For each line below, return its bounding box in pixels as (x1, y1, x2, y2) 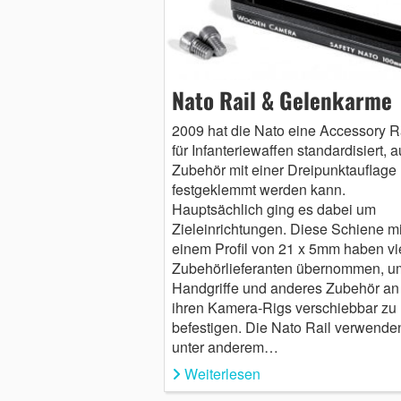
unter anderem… (171, 337, 278, 358)
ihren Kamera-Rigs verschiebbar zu (171, 297, 397, 319)
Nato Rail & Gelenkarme (171, 83, 392, 117)
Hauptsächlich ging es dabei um (171, 199, 376, 220)
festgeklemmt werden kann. (171, 179, 346, 200)
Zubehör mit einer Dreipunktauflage (171, 159, 397, 181)
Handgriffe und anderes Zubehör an (171, 277, 399, 299)
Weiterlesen (183, 363, 260, 385)
